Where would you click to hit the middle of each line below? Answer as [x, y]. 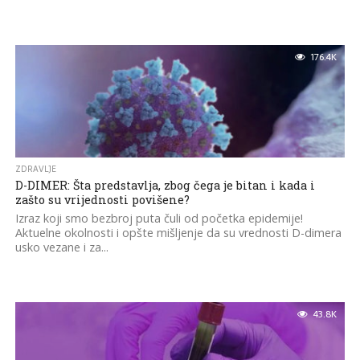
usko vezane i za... [61, 247]
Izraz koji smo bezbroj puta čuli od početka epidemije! [159, 218]
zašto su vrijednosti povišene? [102, 200]
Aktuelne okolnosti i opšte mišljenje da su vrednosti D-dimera [178, 233]
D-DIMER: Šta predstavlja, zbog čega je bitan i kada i [165, 185]
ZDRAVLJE [35, 169]
